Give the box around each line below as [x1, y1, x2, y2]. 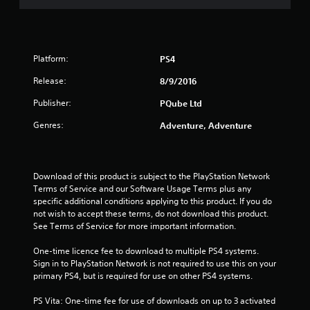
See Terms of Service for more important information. [33, 220, 236, 232]
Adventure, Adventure [160, 120, 252, 131]
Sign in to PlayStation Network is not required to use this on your [33, 257, 276, 269]
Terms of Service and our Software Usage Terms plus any [33, 183, 251, 194]
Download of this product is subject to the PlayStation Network [33, 170, 270, 182]
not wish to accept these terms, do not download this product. [33, 208, 268, 219]
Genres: [33, 119, 64, 131]
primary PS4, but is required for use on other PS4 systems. [33, 270, 253, 282]
